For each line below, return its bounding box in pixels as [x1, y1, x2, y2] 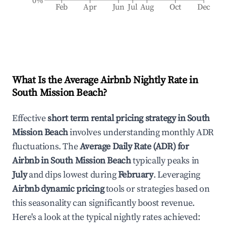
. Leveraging [153, 169, 200, 181]
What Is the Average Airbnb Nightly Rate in [12, 74, 198, 87]
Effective [12, 112, 47, 124]
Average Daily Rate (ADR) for [79, 141, 189, 152]
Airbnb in [12, 155, 50, 166]
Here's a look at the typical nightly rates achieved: [12, 211, 200, 223]
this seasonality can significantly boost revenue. [12, 197, 195, 209]
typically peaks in [131, 155, 199, 166]
